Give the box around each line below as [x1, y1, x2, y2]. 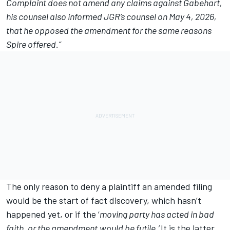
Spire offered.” [6, 39, 61, 50]
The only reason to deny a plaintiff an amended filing [6, 181, 212, 193]
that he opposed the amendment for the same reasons [6, 25, 212, 36]
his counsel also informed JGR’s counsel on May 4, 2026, [6, 11, 217, 23]
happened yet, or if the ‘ [6, 208, 100, 220]
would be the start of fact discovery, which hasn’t [6, 195, 201, 206]
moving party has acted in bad [100, 208, 214, 220]
